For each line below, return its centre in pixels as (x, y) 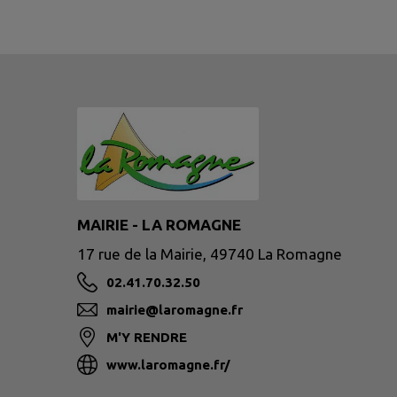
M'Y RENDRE (147, 338)
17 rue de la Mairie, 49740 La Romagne (210, 254)
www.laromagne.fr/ (168, 365)
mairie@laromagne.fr (175, 310)
